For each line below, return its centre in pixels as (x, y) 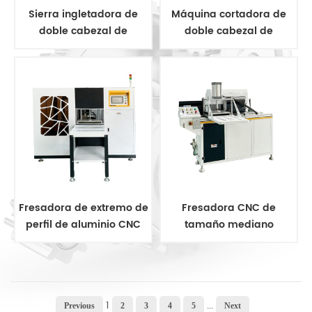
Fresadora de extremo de (83, 208)
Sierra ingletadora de (83, 15)
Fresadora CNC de (229, 208)
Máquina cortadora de (229, 15)
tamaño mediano (229, 225)
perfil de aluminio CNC (83, 225)
